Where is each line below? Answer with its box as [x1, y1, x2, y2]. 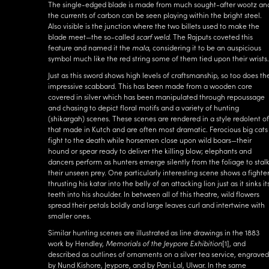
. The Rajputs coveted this [169, 32, 253, 41]
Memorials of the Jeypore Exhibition [106, 238, 222, 248]
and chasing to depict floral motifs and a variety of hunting [48, 103, 239, 112]
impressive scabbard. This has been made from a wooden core [48, 81, 252, 91]
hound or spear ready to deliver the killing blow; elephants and [48, 146, 252, 156]
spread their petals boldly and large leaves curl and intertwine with [48, 200, 265, 210]
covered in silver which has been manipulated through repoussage [48, 92, 265, 101]
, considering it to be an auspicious [149, 43, 261, 52]
